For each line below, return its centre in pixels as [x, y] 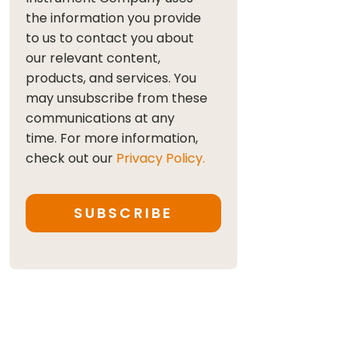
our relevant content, [93, 58]
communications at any [100, 118]
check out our [71, 158]
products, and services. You [111, 78]
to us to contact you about [110, 38]
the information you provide [113, 18]
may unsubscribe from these [117, 98]
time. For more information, [112, 138]
